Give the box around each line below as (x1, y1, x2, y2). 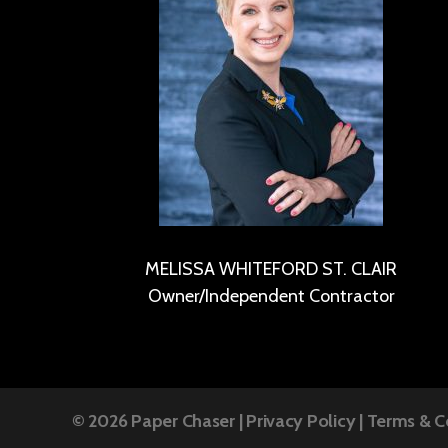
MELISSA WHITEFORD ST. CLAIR (145, 258, 398, 280)
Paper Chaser (131, 410, 235, 432)
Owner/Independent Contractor (147, 285, 395, 307)
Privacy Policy (246, 410, 356, 432)
